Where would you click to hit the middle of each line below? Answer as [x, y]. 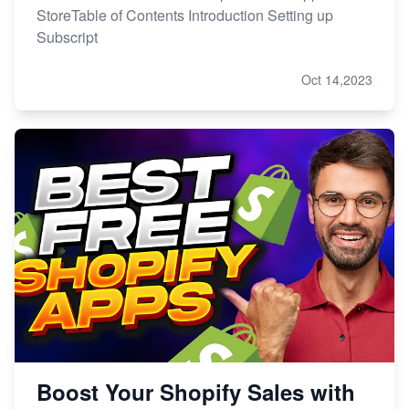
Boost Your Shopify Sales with [196, 391]
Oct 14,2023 [337, 79]
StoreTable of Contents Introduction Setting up [185, 15]
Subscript [67, 37]
